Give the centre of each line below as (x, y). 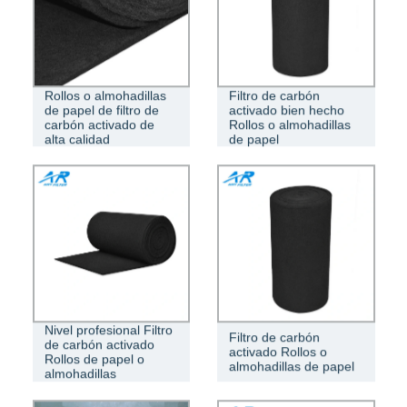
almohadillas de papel (292, 367)
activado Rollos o (278, 352)
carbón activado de (99, 124)
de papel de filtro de (101, 109)
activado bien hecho (287, 109)
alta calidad (77, 139)
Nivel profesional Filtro (108, 330)
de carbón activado (99, 345)
